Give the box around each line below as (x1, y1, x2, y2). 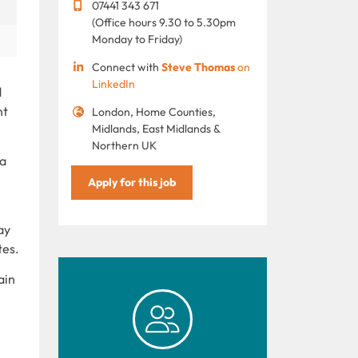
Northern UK (91, 137, 157, 153)
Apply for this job (88, 174, 176, 189)
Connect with (91, 59, 161, 74)
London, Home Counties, (91, 104, 216, 119)
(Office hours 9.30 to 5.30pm (91, 14, 236, 30)
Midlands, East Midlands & (91, 121, 220, 136)
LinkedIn (91, 76, 135, 91)
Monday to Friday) (91, 31, 182, 46)
